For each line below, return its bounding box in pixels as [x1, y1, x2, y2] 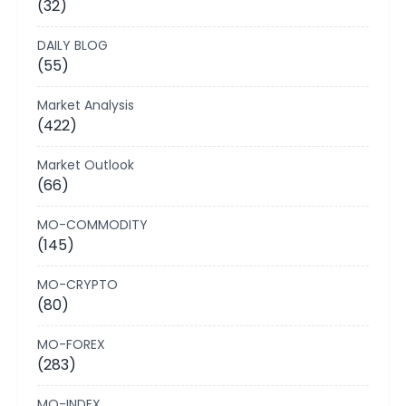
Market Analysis [37, 96, 134, 114]
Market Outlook [37, 156, 134, 174]
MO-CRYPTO [37, 275, 118, 294]
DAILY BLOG [37, 36, 108, 54]
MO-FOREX [37, 335, 105, 353]
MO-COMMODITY [37, 216, 148, 234]
